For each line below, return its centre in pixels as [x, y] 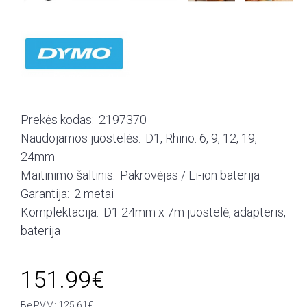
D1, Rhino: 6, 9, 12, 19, [201, 138]
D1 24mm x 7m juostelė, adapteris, [195, 212]
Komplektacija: [60, 212]
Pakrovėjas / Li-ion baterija [190, 175]
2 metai [94, 193]
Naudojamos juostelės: [81, 138]
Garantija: [45, 193]
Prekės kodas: [57, 119]
